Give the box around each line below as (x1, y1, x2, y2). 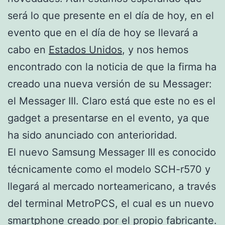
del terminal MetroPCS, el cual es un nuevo (8, 197, 214, 209)
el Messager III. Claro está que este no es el (8, 94, 215, 107)
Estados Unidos (49, 43, 122, 56)
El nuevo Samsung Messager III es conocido (8, 146, 216, 158)
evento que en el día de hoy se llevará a (8, 26, 198, 39)
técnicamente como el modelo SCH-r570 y (8, 163, 210, 175)
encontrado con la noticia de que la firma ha (8, 60, 216, 73)
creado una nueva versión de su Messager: (8, 77, 212, 90)
